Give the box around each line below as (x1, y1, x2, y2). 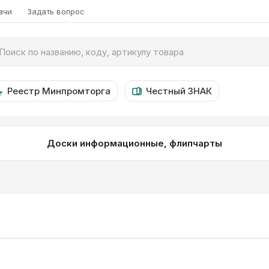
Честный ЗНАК (146, 85, 212, 97)
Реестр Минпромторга (7, 85, 110, 97)
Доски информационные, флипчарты (47, 138, 222, 149)
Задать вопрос (27, 6, 85, 16)
